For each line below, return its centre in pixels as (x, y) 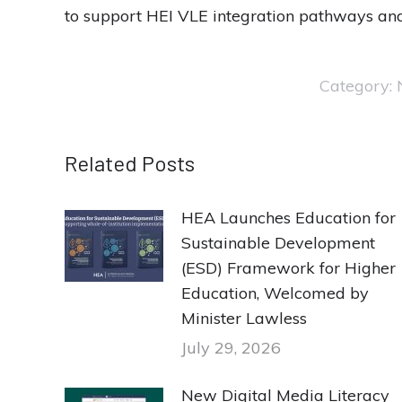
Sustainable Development (278, 242)
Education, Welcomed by (275, 293)
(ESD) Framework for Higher (288, 267)
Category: (358, 85)
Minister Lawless (244, 318)
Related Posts (130, 162)
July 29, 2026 (231, 347)
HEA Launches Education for (288, 217)
